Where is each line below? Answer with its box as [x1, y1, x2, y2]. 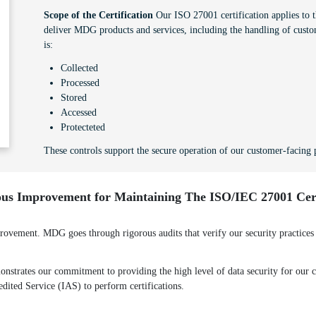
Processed [61, 77, 99, 88]
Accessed [61, 107, 97, 118]
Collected [61, 62, 98, 73]
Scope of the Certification [44, 9, 153, 20]
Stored [61, 92, 87, 103]
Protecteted [61, 121, 105, 133]
